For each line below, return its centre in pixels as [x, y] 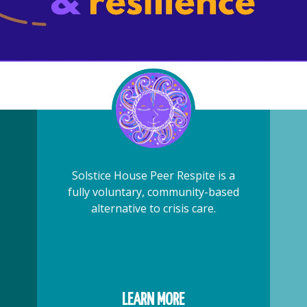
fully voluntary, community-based [153, 192]
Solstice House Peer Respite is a [153, 175]
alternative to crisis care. [153, 208]
